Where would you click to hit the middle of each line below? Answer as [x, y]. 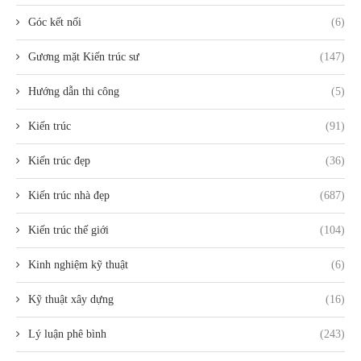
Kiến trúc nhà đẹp [69, 195]
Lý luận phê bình [67, 334]
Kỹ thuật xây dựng [71, 299]
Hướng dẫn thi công [74, 91]
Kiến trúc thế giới [68, 230]
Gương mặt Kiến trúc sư [84, 56]
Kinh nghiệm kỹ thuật [78, 264]
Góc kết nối [55, 22]
